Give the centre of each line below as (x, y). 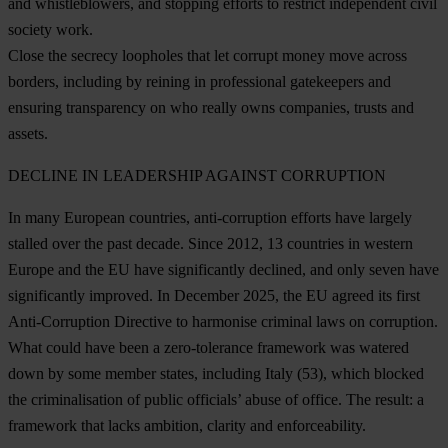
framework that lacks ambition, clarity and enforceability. (187, 426)
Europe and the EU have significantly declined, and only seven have (223, 270)
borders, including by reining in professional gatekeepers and (199, 82)
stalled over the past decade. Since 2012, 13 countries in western (210, 244)
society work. (50, 30)
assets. (28, 134)
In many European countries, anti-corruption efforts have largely (210, 218)
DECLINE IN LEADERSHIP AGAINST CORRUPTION (197, 176)
